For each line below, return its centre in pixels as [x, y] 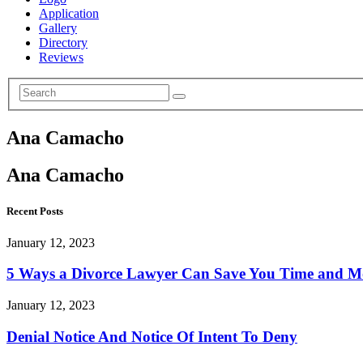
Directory [63, 43]
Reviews [61, 57]
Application [69, 13]
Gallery [58, 28]
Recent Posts [35, 211]
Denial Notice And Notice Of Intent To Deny [152, 336]
